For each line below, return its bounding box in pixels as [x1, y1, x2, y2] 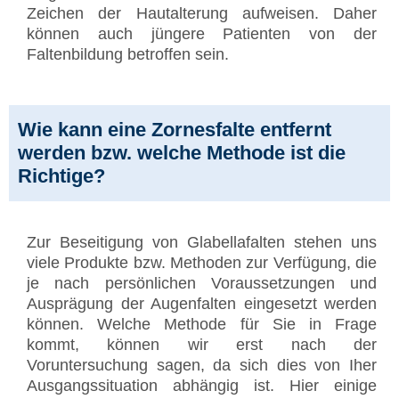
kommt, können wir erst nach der [27, 336, 377, 354]
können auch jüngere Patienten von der [27, 25, 377, 44]
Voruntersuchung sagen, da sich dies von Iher [27, 356, 377, 375]
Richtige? [18, 165, 105, 188]
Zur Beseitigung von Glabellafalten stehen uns [27, 233, 377, 252]
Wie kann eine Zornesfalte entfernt [18, 118, 331, 142]
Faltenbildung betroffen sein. [27, 45, 229, 64]
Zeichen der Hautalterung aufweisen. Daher [27, 4, 377, 23]
